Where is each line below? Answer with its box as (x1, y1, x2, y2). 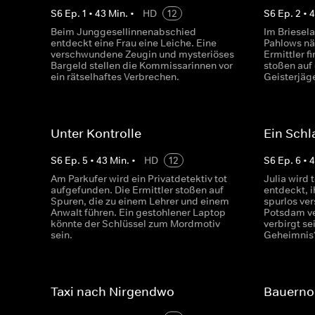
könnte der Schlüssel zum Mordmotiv (51, 217, 220, 230)
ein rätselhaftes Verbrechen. (51, 70, 179, 83)
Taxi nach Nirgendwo (51, 284, 174, 300)
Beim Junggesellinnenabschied (51, 25, 196, 38)
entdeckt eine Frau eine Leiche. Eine (51, 37, 217, 49)
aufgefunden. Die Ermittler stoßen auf (51, 184, 224, 196)
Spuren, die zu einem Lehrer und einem (51, 195, 229, 207)
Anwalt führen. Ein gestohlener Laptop (51, 206, 226, 219)
